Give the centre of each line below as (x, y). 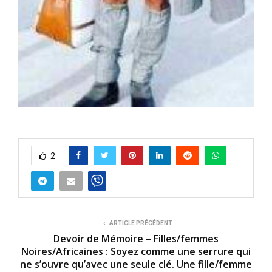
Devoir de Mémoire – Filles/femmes (136, 238)
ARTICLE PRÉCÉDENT (141, 223)
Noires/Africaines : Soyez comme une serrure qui (136, 251)
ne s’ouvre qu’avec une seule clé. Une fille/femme (136, 264)
